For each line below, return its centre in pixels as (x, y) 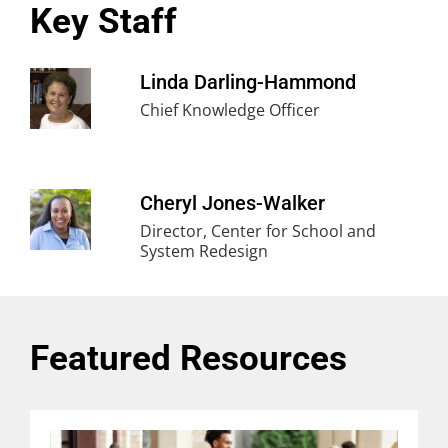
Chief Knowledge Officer (230, 110)
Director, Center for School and (258, 231)
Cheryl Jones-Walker (232, 203)
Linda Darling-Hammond (248, 82)
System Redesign (204, 251)
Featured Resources (188, 359)
